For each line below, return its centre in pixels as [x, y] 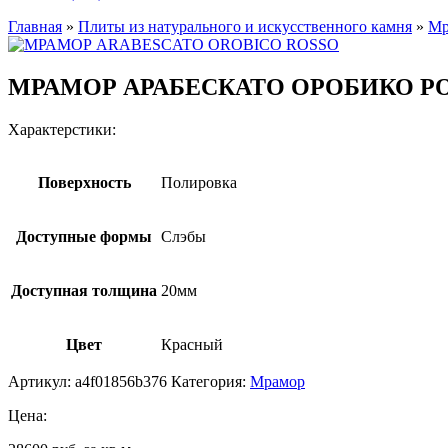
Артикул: [41, 381]
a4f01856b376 [121, 381]
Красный [192, 344]
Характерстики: [62, 129]
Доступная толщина [84, 290]
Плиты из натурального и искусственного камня [245, 26]
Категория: [210, 381]
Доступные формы [84, 236]
